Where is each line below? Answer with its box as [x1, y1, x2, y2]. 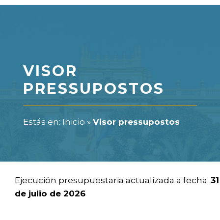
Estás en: [23, 116, 62, 127]
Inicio [62, 116, 85, 127]
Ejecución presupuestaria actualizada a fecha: [15, 175, 211, 186]
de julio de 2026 [15, 189, 85, 199]
